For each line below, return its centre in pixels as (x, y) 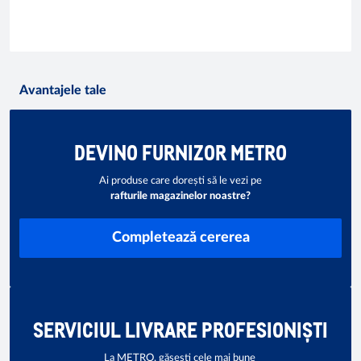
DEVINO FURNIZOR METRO (180, 151)
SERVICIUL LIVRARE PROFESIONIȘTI (180, 329)
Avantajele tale (63, 90)
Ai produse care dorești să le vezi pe (180, 180)
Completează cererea (180, 237)
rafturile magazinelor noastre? (180, 196)
